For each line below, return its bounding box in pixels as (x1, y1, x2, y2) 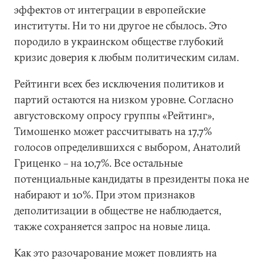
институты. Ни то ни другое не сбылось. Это (14, 19, 227, 32)
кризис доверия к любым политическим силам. (14, 50, 239, 64)
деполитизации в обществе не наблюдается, (14, 204, 221, 217)
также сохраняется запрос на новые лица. (14, 220, 210, 233)
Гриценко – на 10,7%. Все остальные (14, 156, 183, 170)
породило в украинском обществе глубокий (14, 35, 224, 48)
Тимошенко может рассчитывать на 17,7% (14, 124, 212, 138)
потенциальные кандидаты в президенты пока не (14, 172, 249, 186)
